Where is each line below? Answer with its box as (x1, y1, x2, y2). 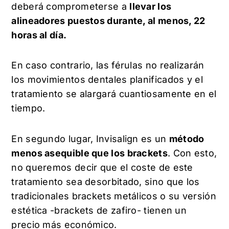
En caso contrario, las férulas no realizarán (11, 60, 204, 71)
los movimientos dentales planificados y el (11, 74, 203, 85)
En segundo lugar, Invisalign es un (11, 133, 169, 144)
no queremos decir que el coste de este (11, 162, 193, 173)
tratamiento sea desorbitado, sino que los (11, 176, 200, 187)
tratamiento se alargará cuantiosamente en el (11, 88, 217, 100)
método (169, 133, 204, 144)
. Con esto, (168, 147, 217, 158)
